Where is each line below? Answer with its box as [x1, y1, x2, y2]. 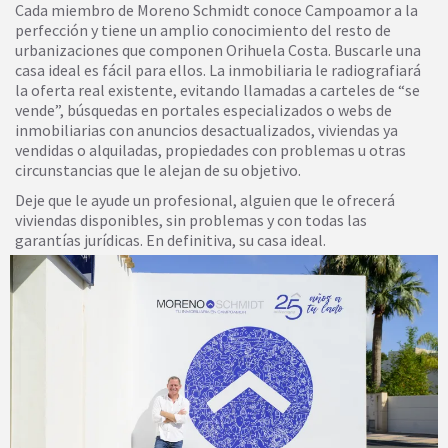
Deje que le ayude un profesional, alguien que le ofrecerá [15, 189, 395, 210]
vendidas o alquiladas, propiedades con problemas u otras [15, 139, 406, 160]
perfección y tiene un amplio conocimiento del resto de [15, 19, 391, 40]
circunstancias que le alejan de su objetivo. [15, 159, 301, 180]
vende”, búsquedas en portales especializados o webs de [15, 99, 392, 120]
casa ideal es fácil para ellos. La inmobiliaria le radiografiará [15, 59, 421, 80]
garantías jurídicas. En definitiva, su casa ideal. [15, 229, 326, 250]
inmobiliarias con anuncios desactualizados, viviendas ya [15, 119, 398, 140]
